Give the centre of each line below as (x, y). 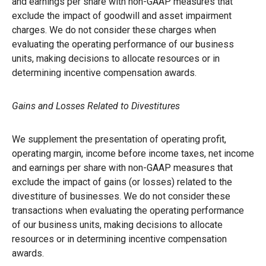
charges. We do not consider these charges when (114, 30)
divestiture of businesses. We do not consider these (121, 196)
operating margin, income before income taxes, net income (133, 153)
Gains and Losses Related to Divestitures (96, 106)
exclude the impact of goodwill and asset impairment (122, 15)
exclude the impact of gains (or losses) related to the (122, 182)
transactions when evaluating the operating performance (128, 210)
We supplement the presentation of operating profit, (119, 139)
